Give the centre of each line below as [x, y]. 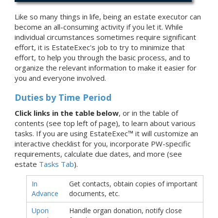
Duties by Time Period [63, 98]
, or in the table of [148, 113]
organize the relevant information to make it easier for [106, 68]
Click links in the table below [67, 113]
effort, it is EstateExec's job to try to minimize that [100, 47]
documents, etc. [94, 194]
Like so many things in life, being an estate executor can [108, 17]
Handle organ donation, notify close [126, 211]
